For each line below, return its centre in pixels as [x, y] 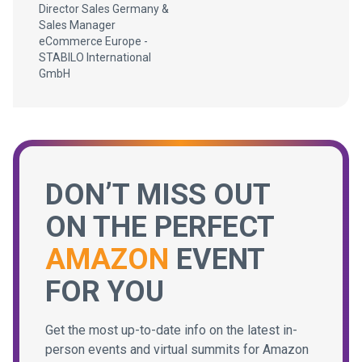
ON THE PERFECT [160, 227]
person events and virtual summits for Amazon [177, 349]
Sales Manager [77, 25]
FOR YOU [105, 292]
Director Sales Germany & [104, 9]
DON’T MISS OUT [158, 195]
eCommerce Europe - [93, 41]
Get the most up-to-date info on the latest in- [171, 330]
